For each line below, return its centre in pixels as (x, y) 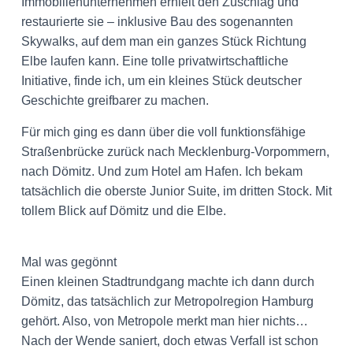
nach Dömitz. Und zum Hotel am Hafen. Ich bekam (162, 171)
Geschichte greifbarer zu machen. (115, 100)
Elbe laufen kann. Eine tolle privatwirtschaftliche (155, 61)
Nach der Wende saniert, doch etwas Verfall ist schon (170, 341)
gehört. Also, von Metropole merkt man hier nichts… (165, 321)
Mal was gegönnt (69, 262)
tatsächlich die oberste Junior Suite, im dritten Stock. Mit (176, 191)
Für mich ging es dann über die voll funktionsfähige (163, 132)
